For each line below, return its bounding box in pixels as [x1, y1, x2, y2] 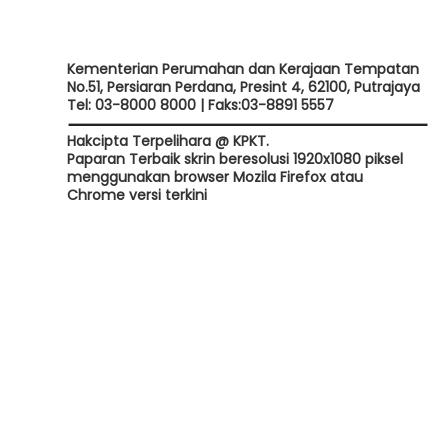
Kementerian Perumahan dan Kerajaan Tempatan [67, 59, 420, 79]
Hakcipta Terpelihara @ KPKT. [67, 131, 270, 151]
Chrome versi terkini [67, 185, 208, 205]
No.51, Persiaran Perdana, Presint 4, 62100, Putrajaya [67, 77, 421, 97]
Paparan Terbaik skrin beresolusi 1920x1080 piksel [67, 149, 404, 169]
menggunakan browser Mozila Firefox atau [67, 167, 364, 187]
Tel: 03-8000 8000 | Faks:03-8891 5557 [67, 95, 335, 115]
